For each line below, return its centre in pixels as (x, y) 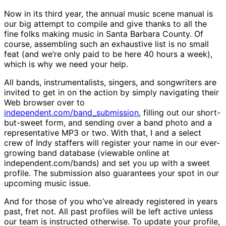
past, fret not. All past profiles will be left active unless (108, 212)
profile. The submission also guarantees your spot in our (111, 173)
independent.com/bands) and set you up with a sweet (107, 163)
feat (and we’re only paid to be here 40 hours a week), (108, 54)
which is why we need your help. (66, 64)
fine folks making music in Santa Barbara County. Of (104, 34)
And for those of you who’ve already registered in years (111, 202)
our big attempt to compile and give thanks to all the (105, 24)
